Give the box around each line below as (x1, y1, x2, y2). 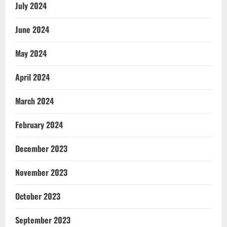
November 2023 (15, 166, 67, 178)
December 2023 (15, 142, 67, 155)
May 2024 (15, 47, 47, 59)
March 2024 (15, 94, 54, 107)
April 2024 (15, 70, 50, 83)
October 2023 (15, 190, 60, 202)
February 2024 (15, 118, 63, 131)
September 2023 (15, 213, 70, 226)
